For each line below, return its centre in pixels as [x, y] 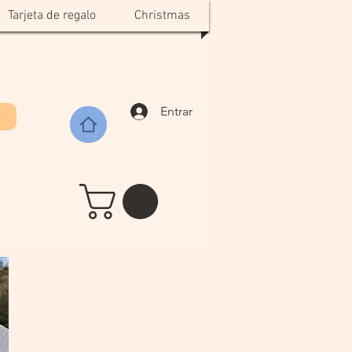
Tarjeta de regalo [51, 16]
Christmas [162, 16]
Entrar [177, 111]
